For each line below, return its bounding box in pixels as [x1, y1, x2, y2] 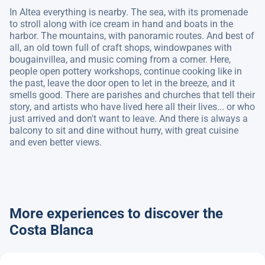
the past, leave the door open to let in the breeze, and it [9, 77, 235, 89]
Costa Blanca [9, 222, 93, 238]
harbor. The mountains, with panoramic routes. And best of [9, 30, 254, 41]
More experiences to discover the [9, 205, 223, 222]
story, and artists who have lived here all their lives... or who [9, 101, 255, 112]
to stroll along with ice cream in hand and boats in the [9, 18, 233, 30]
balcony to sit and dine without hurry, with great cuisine [9, 125, 238, 136]
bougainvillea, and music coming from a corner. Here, [9, 54, 231, 65]
